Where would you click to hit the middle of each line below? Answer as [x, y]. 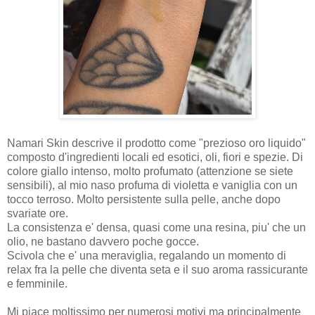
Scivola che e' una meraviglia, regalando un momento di [147, 255]
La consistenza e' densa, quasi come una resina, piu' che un [156, 227]
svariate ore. [38, 213]
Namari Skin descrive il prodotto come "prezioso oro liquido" [156, 143]
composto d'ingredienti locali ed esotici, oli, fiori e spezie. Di [155, 157]
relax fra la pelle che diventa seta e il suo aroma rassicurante [157, 269]
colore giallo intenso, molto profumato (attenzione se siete [150, 171]
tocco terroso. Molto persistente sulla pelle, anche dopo [144, 199]
